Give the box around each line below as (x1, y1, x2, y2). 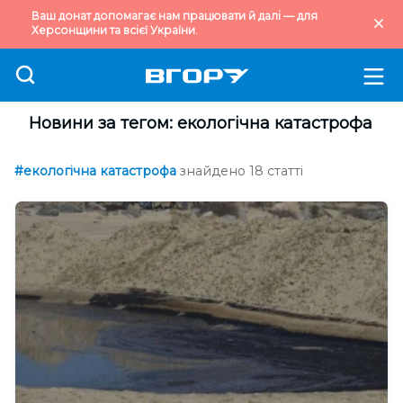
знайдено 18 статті (180, 163, 303, 179)
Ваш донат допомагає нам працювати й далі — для (31, 9, 318, 22)
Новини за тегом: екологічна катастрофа (29, 113, 372, 133)
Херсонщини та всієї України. (31, 23, 198, 37)
